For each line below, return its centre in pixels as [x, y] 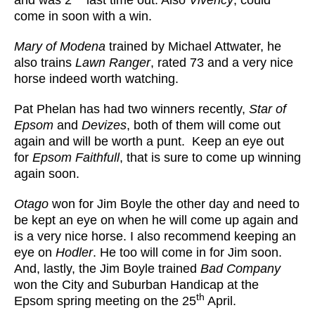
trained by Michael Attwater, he [193, 46]
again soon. [47, 174]
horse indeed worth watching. [96, 79]
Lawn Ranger [113, 63]
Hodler [74, 252]
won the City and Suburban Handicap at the [136, 285]
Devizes [104, 125]
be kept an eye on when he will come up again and [156, 220]
